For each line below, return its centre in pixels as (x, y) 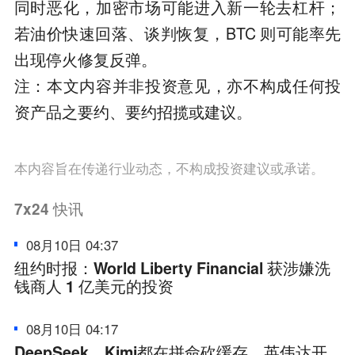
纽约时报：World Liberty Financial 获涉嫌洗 (172, 268)
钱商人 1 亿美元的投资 (94, 286)
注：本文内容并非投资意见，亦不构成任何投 (177, 85)
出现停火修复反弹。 (85, 59)
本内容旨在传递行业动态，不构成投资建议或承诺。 (169, 168)
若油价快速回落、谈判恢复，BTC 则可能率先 (177, 33)
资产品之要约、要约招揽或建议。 (133, 111)
